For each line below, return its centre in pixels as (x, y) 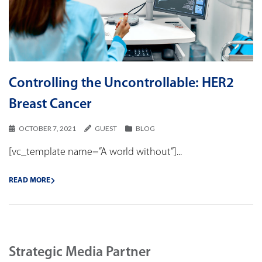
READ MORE (30, 181)
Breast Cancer (50, 105)
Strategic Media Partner (80, 253)
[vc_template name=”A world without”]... (95, 153)
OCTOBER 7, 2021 (47, 129)
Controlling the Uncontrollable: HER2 (121, 84)
